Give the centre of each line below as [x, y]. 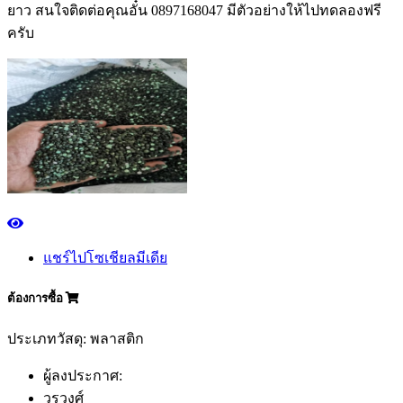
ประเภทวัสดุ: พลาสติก [76, 339]
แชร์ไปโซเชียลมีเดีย [105, 257]
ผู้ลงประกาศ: [83, 376]
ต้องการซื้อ [36, 298]
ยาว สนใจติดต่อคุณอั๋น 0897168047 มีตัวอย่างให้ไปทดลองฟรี [194, 10]
